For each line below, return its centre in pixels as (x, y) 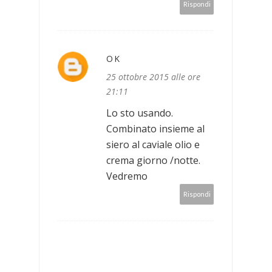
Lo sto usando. (140, 113)
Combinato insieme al (155, 128)
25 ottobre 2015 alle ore (153, 76)
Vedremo (127, 176)
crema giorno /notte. (153, 160)
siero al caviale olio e (153, 144)
